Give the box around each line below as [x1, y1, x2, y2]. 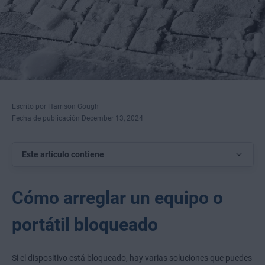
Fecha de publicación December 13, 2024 [12, 114, 143, 123]
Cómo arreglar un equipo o [12, 188, 223, 209]
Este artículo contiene [22, 150, 104, 160]
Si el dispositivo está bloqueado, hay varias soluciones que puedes [12, 253, 252, 263]
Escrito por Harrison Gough [12, 102, 99, 111]
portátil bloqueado [12, 214, 158, 235]
